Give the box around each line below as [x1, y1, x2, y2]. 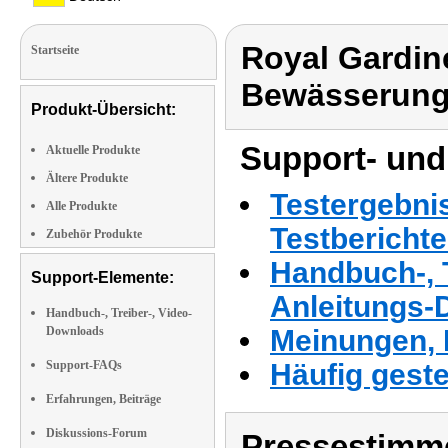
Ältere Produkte [46, 171, 128, 185]
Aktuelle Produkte [46, 143, 140, 157]
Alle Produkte [46, 199, 117, 213]
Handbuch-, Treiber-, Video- [46, 306, 192, 320]
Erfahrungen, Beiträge [46, 392, 161, 406]
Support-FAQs [46, 358, 122, 372]
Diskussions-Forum [46, 426, 147, 440]
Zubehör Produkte [46, 227, 142, 241]
